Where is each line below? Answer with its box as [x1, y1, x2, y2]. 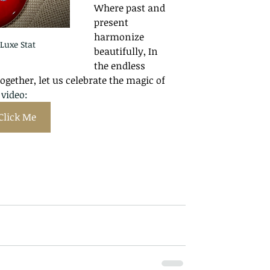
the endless [94, 59, 148, 72]
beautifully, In [94, 45, 160, 58]
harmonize [94, 30, 146, 43]
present [94, 16, 131, 29]
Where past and [94, 1, 168, 14]
